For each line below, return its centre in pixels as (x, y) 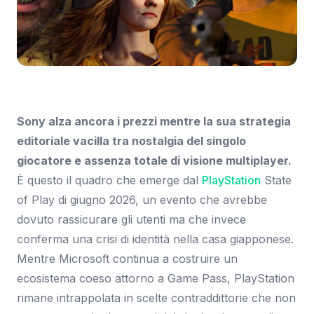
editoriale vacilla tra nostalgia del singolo (131, 141)
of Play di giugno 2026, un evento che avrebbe (142, 199)
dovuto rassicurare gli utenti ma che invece (131, 219)
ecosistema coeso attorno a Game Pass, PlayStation (156, 278)
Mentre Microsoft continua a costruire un (127, 258)
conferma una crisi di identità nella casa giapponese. (155, 239)
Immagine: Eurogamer (61, 76)
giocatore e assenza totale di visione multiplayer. (154, 160)
